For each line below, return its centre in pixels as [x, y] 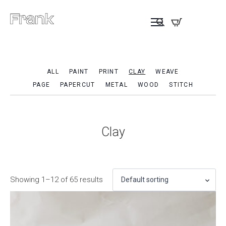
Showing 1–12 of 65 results [56, 180]
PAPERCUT [78, 85]
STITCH [181, 85]
